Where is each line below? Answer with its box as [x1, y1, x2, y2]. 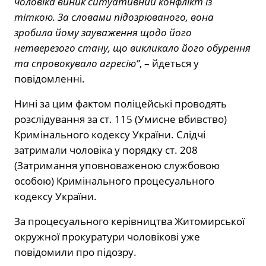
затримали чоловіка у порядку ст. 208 [14, 143, 198, 157]
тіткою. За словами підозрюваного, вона [14, 10, 214, 24]
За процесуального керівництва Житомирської [14, 214, 245, 229]
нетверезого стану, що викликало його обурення [14, 41, 251, 55]
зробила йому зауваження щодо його [14, 26, 192, 40]
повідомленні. [14, 72, 85, 86]
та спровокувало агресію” [14, 56, 140, 71]
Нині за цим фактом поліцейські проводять [14, 97, 227, 111]
